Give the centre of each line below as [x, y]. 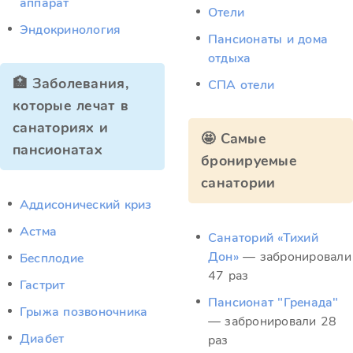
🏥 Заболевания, [71, 84]
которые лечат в [71, 106]
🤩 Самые [234, 139]
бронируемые [249, 161]
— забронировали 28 [273, 321]
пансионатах [58, 150]
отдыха [230, 58]
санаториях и [61, 128]
